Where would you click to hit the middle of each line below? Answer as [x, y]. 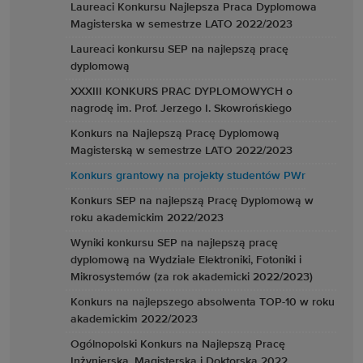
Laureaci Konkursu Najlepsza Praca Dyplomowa [194, 7]
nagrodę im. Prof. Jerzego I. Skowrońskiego [181, 109]
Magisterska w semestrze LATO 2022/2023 [181, 24]
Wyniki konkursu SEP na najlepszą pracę [174, 243]
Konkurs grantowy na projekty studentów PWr [188, 176]
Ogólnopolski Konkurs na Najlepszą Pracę [178, 344]
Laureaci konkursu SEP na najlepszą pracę [179, 49]
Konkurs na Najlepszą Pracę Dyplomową [175, 134]
